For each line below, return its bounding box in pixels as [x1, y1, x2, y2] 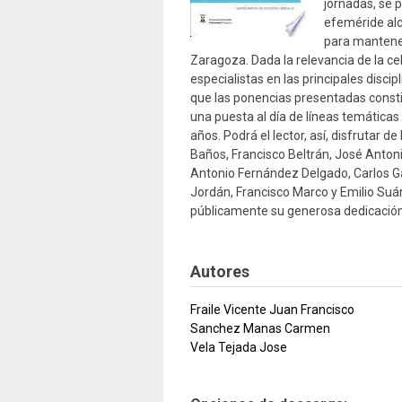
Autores [190, 262, 249, 281]
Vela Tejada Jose [190, 340, 287, 354]
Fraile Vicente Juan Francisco [190, 302, 354, 317]
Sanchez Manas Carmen [190, 321, 330, 336]
